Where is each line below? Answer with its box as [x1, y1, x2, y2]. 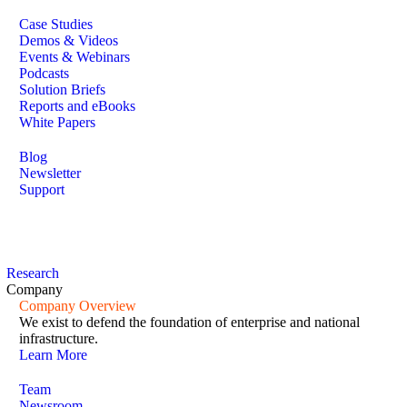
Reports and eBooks [19, 97, 135, 114]
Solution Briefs [19, 81, 105, 97]
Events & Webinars [19, 48, 130, 65]
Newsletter [19, 164, 81, 181]
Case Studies [19, 15, 93, 32]
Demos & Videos [19, 32, 118, 48]
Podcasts [19, 65, 69, 81]
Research [6, 264, 59, 281]
